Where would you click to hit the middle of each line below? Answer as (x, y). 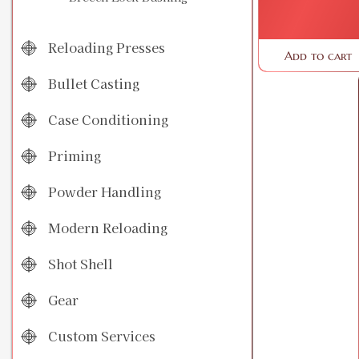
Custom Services (100, 336)
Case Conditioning (107, 120)
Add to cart (319, 55)
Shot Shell (79, 264)
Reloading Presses (105, 48)
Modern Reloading (106, 228)
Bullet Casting (92, 84)
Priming (73, 156)
